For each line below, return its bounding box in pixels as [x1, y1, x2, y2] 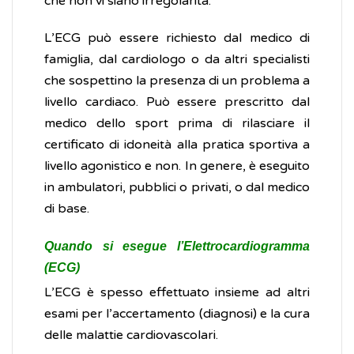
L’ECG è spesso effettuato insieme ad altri [44, 284, 310, 301]
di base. [44, 201, 89, 217]
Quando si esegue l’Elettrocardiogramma [44, 239, 310, 254]
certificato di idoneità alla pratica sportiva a [44, 137, 310, 153]
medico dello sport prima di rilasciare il [44, 115, 310, 132]
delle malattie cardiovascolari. [44, 327, 218, 344]
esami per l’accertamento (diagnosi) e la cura [44, 306, 310, 322]
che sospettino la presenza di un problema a [44, 73, 310, 89]
